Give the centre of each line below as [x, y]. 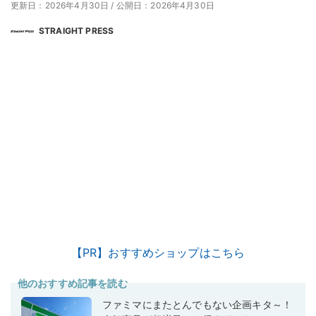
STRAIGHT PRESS [77, 30]
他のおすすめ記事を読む [73, 284]
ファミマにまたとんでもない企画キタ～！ [197, 305]
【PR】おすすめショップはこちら [158, 253]
